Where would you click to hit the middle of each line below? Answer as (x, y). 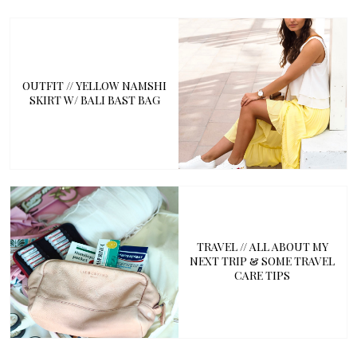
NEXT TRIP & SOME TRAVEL (263, 261)
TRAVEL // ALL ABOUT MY (262, 247)
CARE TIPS (263, 276)
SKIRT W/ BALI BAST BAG (94, 100)
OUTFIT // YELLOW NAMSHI (95, 85)
